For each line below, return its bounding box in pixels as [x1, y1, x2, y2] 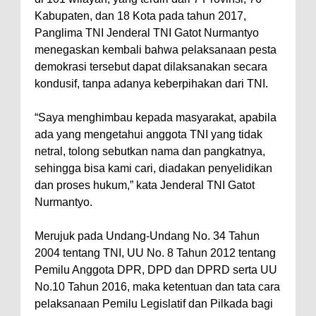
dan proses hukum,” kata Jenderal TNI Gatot [35, 179, 255, 192]
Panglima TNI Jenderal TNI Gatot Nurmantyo [35, 27, 259, 39]
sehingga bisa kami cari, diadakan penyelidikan [35, 162, 272, 175]
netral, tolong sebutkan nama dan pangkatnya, [35, 145, 265, 158]
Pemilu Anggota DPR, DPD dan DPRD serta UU [35, 264, 277, 276]
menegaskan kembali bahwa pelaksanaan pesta [35, 44, 276, 56]
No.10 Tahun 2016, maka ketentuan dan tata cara [35, 281, 280, 293]
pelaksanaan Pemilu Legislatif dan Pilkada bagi [35, 298, 273, 310]
